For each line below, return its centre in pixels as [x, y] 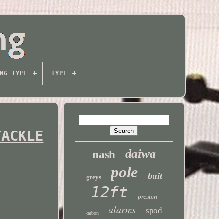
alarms [122, 209]
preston [147, 197]
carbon [92, 213]
